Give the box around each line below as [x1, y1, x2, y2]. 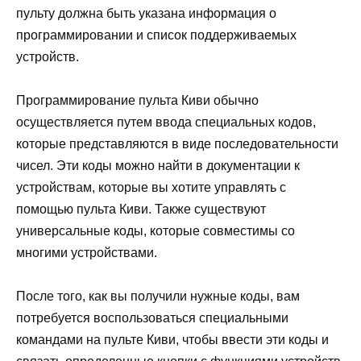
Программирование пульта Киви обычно [16, 93, 259, 107]
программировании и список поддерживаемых [16, 27, 297, 42]
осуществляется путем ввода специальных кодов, [16, 114, 316, 129]
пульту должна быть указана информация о [16, 6, 276, 20]
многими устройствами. [16, 245, 157, 259]
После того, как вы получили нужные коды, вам [16, 289, 300, 304]
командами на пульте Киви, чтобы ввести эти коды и [16, 333, 329, 347]
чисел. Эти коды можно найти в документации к [16, 158, 300, 172]
